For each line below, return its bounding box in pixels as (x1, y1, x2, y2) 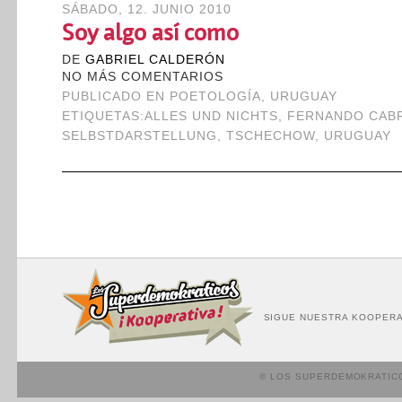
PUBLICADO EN (61, 90, 170, 103)
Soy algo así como (61, 20, 239, 46)
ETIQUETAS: (61, 109, 144, 123)
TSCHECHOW (225, 129, 316, 143)
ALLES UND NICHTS (144, 109, 279, 123)
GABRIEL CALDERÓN (84, 53, 225, 66)
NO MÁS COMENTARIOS (61, 70, 223, 83)
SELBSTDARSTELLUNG (61, 129, 217, 143)
